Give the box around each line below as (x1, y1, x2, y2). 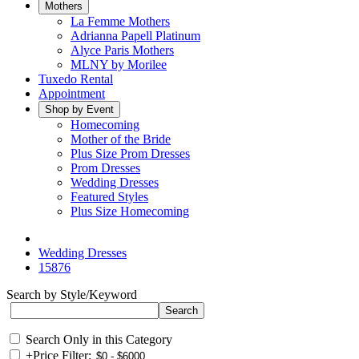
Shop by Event (45, 103, 114, 115)
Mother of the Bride (71, 132, 171, 146)
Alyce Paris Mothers (71, 43, 174, 57)
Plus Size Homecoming (71, 204, 189, 218)
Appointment (38, 87, 105, 100)
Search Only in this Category (26, 333, 172, 346)
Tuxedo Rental (38, 72, 113, 86)
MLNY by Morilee (71, 58, 167, 71)
